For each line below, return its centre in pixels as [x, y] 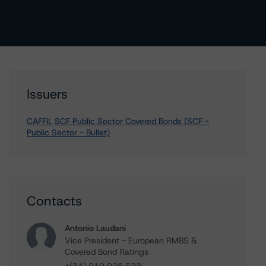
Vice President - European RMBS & [131, 240]
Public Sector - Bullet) [69, 132]
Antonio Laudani [96, 228]
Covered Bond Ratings [107, 252]
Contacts [55, 201]
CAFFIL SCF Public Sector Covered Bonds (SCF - [118, 121]
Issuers [47, 94]
